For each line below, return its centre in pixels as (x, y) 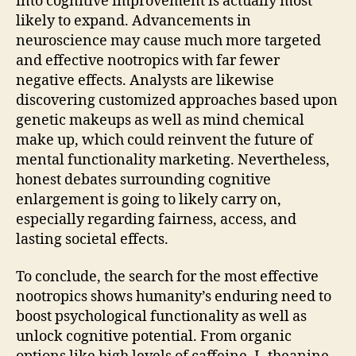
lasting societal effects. (92, 239)
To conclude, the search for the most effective (167, 277)
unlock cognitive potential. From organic (154, 337)
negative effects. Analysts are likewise (145, 80)
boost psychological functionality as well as (161, 317)
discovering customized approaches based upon (177, 100)
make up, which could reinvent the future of (164, 140)
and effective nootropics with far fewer (148, 60)
